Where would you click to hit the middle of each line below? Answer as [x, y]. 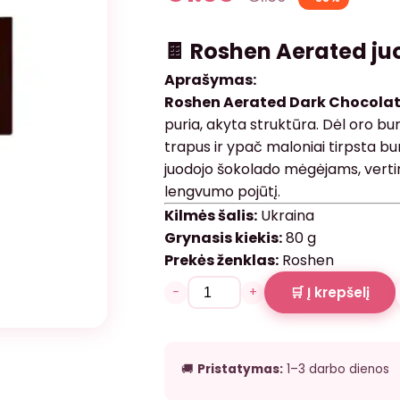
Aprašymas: [210, 80]
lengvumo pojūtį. [222, 192]
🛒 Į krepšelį [329, 293]
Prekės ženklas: [221, 261]
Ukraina [286, 216]
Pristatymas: [241, 369]
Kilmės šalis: [211, 216]
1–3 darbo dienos [337, 369]
